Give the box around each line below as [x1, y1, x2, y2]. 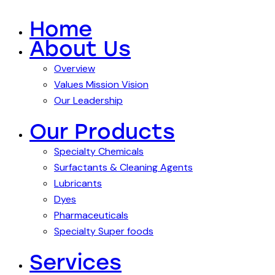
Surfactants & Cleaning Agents [54, 160, 193, 174]
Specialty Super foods [54, 224, 153, 238]
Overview [54, 61, 95, 75]
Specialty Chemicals [54, 144, 144, 158]
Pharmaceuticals [54, 208, 128, 222]
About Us [29, 36, 131, 61]
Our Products [29, 118, 175, 144]
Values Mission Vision [54, 77, 149, 91]
